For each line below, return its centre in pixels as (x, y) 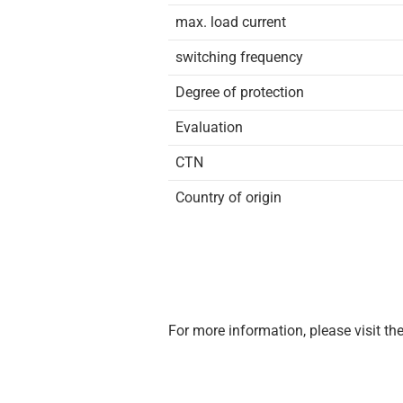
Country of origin (228, 197)
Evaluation (209, 127)
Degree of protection (240, 92)
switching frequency (239, 57)
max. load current (231, 22)
